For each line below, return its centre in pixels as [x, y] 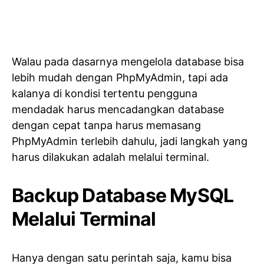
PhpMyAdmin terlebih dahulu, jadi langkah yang [130, 141]
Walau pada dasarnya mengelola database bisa [128, 61]
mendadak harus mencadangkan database [118, 109]
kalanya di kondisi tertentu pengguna [105, 93]
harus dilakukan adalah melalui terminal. [110, 157]
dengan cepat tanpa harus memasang [106, 125]
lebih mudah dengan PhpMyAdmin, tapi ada [120, 77]
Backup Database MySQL [123, 195]
